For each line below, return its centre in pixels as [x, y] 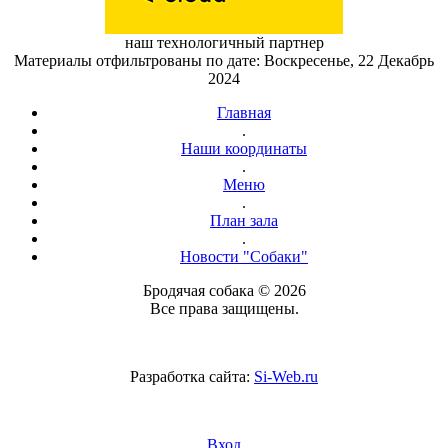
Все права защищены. [224, 308]
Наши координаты [244, 148]
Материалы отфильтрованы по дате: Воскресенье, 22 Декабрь [224, 60]
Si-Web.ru [286, 376]
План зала [244, 220]
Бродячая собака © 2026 [224, 290]
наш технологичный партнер [224, 42]
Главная [244, 112]
